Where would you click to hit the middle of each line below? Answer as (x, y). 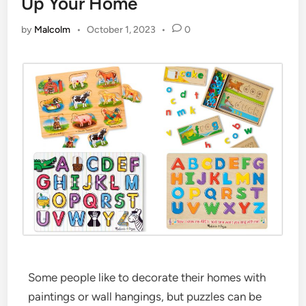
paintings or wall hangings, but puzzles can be (145, 296)
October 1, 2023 (121, 30)
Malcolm (53, 30)
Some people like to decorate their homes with (147, 277)
